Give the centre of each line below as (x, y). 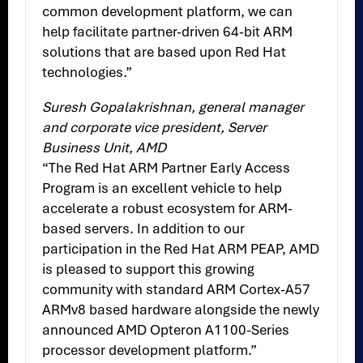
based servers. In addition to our (144, 229)
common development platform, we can (168, 12)
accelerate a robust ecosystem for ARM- (168, 209)
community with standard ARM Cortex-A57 (177, 290)
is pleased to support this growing (149, 269)
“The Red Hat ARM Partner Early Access (167, 168)
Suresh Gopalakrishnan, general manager (173, 107)
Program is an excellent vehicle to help (162, 188)
